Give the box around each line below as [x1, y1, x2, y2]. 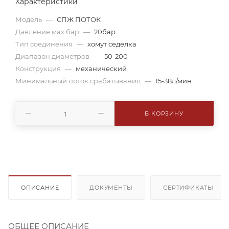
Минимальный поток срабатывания [15, 76, 142, 85]
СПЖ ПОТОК [57, 15, 101, 24]
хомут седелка [87, 39, 136, 48]
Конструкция [15, 64, 62, 73]
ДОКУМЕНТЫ [89, 184, 133, 191]
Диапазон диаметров [15, 52, 91, 60]
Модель [15, 15, 43, 24]
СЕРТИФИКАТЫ [163, 184, 214, 191]
